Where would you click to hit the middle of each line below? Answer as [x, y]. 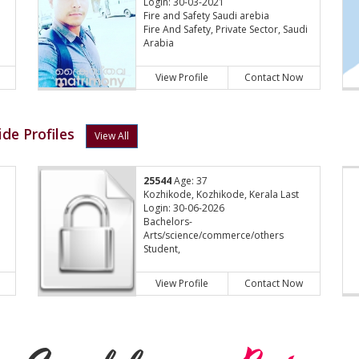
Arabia [159, 43]
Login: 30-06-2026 [184, 208]
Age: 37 [190, 181]
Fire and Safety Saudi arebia [207, 16]
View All [112, 136]
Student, [162, 249]
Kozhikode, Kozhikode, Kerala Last [222, 195]
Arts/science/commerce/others [214, 236]
